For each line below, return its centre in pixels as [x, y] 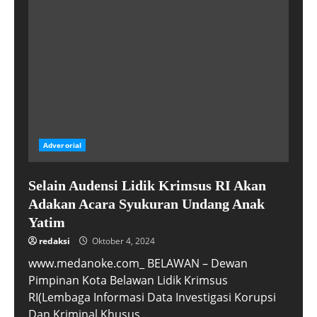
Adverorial [62, 145]
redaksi [54, 241]
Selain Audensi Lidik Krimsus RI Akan [147, 185]
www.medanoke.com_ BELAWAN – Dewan [138, 263]
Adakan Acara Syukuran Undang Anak [146, 204]
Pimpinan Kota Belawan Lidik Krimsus [128, 280]
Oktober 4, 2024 [122, 241]
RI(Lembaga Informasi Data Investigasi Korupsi [152, 297]
